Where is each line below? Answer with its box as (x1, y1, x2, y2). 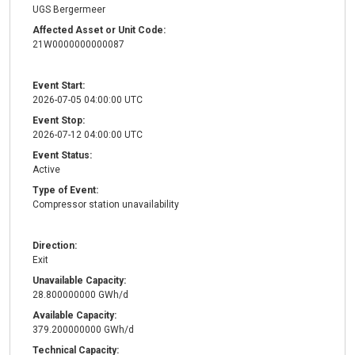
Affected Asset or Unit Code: (32, 25, 166, 36)
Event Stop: (32, 115, 85, 127)
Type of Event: (32, 185, 98, 197)
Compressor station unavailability (32, 199, 179, 211)
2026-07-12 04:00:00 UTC (32, 129, 143, 141)
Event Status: (32, 150, 92, 162)
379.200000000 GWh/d (32, 324, 134, 336)
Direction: (32, 240, 77, 252)
